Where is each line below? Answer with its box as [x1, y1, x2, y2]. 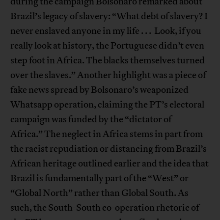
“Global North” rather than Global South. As [10, 187, 189, 199]
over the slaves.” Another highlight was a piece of [10, 69, 206, 82]
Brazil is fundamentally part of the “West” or [10, 172, 189, 185]
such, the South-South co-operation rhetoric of [10, 202, 199, 214]
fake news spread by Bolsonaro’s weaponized [10, 84, 189, 96]
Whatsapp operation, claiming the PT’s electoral [10, 99, 205, 111]
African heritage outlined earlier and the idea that [10, 158, 209, 170]
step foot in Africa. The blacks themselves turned [10, 55, 205, 67]
